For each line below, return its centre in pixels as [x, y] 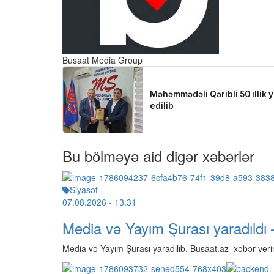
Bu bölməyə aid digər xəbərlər [158, 155]
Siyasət [84, 190]
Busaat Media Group [102, 60]
